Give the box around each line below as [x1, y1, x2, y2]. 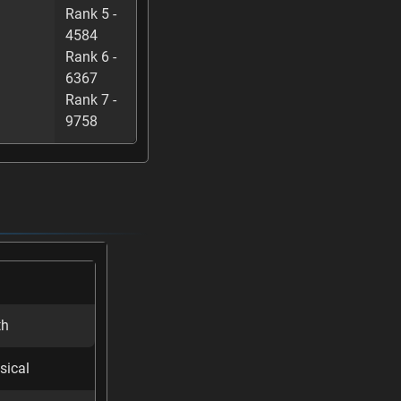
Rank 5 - [65, 5, 116, 22]
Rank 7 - [65, 91, 116, 108]
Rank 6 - [65, 48, 116, 65]
